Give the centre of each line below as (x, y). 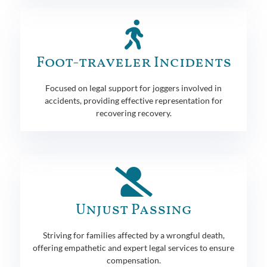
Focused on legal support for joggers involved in (133, 88)
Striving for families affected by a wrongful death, (133, 235)
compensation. (133, 260)
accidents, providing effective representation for (133, 100)
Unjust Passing (133, 210)
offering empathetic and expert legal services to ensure (133, 247)
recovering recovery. (133, 113)
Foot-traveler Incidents (133, 63)
